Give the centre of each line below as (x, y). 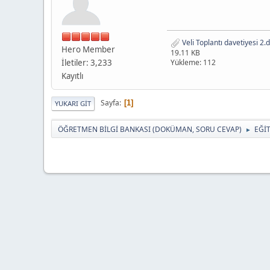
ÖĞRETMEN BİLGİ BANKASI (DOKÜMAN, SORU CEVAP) (150, 129)
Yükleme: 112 (193, 62)
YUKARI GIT (73, 103)
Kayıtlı (72, 76)
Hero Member (88, 49)
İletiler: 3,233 (87, 62)
